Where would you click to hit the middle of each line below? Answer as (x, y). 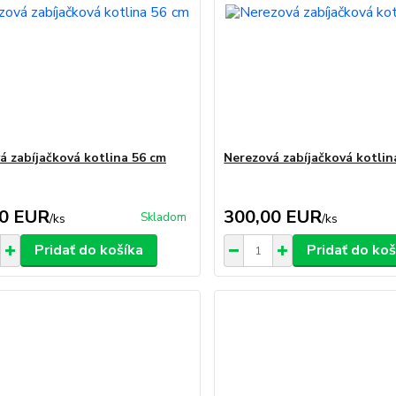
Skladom (164, 217)
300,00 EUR (273, 217)
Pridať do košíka (88, 250)
